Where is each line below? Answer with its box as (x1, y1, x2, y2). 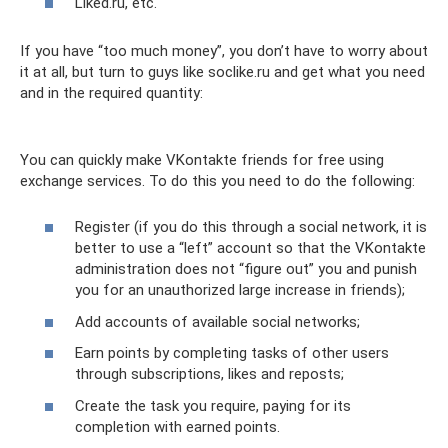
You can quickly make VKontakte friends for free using (20, 150, 384, 169)
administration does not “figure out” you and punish (75, 260, 417, 279)
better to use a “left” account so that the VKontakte (75, 239, 426, 258)
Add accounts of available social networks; (75, 312, 360, 331)
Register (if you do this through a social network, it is (75, 218, 427, 237)
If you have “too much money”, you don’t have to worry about (20, 41, 428, 60)
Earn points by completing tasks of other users (75, 344, 389, 363)
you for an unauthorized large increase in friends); (75, 281, 405, 300)
